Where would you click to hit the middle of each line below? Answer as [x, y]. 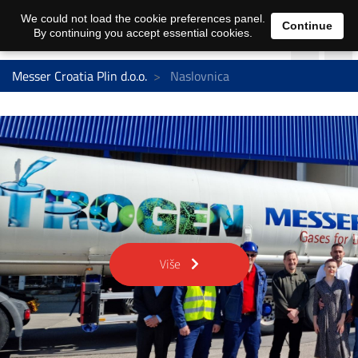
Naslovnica [198, 76]
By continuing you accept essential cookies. [143, 33]
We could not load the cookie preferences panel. [143, 18]
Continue [307, 25]
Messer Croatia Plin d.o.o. [80, 76]
